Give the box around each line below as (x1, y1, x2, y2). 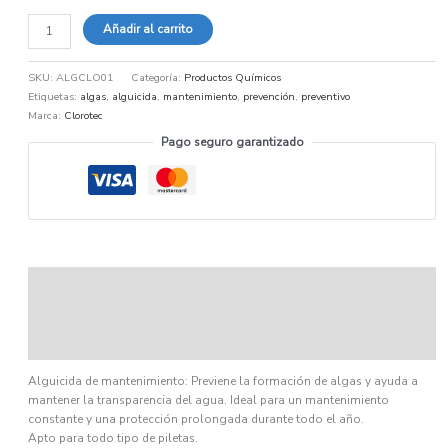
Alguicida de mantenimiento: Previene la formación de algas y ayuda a (28, 372, 419, 389)
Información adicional (28, 305, 152, 322)
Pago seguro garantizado (160, 134, 304, 151)
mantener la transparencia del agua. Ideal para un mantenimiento (28, 391, 390, 408)
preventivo (301, 88, 351, 104)
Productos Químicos (184, 69, 282, 85)
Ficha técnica (28, 336, 100, 353)
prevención (243, 88, 296, 104)
